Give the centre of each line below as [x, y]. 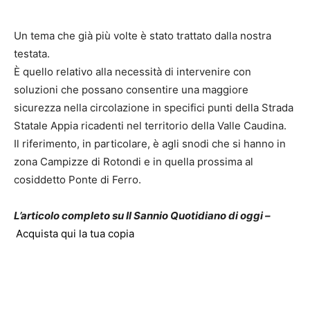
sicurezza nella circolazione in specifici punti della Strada [154, 108]
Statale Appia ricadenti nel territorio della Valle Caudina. [150, 126]
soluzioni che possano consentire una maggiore [131, 90]
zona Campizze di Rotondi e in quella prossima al [134, 162]
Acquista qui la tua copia [75, 234]
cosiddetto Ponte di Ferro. [77, 180]
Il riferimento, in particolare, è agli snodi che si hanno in [150, 144]
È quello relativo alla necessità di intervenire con [133, 72]
